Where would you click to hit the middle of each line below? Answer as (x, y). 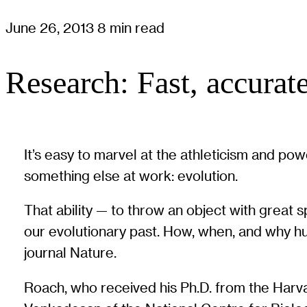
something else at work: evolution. (131, 175)
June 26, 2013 (51, 28)
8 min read (131, 28)
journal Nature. (71, 253)
